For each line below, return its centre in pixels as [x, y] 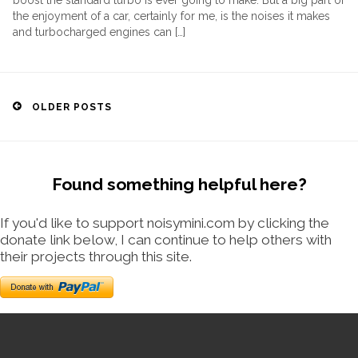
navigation [60, 135]
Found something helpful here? [179, 184]
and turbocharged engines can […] [99, 32]
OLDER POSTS [72, 107]
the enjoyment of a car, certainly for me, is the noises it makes [171, 16]
